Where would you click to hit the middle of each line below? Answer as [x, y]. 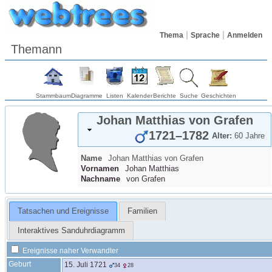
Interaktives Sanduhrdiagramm [71, 231]
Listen [115, 96]
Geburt [20, 264]
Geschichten [219, 96]
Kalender [140, 96]
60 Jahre [250, 136]
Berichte [165, 96]
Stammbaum [53, 96]
